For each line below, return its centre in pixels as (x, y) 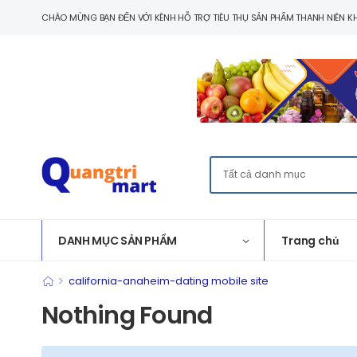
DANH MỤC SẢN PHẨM (118, 241)
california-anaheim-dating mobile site (168, 281)
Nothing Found (127, 316)
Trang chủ (310, 241)
